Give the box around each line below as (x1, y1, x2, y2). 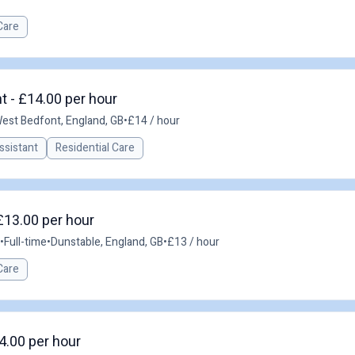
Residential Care (55, 139, 135, 156)
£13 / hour (167, 234, 219, 250)
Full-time (4, 234, 47, 250)
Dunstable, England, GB (51, 234, 163, 250)
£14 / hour (128, 113, 180, 129)
